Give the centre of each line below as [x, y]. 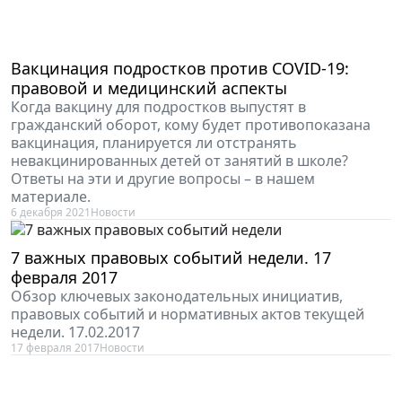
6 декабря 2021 [51, 212]
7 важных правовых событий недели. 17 [171, 258]
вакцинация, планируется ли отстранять [154, 142]
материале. [51, 196]
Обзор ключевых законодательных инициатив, [177, 297]
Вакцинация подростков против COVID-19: [180, 68]
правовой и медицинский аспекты [149, 87]
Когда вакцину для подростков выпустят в [158, 106]
